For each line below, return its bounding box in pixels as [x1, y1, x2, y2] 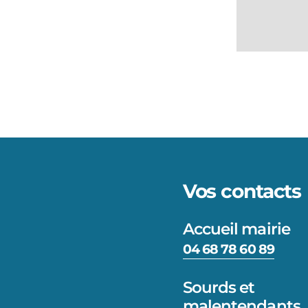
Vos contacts [182, 179, 302, 203]
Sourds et [182, 277, 255, 297]
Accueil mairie [182, 219, 290, 239]
